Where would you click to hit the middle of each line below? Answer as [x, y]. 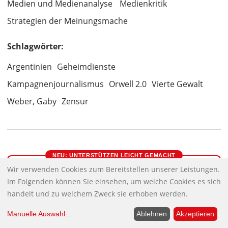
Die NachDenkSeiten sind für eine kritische [114, 210]
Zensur [75, 101]
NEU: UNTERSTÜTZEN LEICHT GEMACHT [114, 155]
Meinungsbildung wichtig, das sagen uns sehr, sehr [114, 222]
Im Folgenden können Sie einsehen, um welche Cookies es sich [114, 181]
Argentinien [30, 67]
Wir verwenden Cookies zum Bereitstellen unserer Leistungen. [113, 169]
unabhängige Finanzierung [114, 195]
